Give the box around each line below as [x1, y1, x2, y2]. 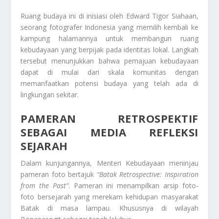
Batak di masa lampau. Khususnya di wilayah [21, 203, 198, 213]
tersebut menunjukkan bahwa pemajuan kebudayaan [21, 56, 198, 66]
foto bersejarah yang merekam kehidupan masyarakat [21, 192, 198, 201]
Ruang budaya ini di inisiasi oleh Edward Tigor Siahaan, [21, 11, 198, 21]
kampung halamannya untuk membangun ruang [21, 34, 198, 44]
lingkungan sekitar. [21, 90, 79, 100]
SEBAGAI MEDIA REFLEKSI [21, 124, 198, 139]
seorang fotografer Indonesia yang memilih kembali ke [21, 22, 198, 32]
